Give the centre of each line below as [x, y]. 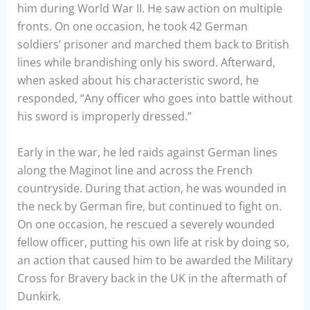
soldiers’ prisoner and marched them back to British [153, 45]
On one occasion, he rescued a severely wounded [146, 224]
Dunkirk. [39, 296]
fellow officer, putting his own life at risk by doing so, [153, 242]
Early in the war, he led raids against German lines [147, 152]
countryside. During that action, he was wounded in [152, 188]
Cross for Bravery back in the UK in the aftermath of [152, 278]
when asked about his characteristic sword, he [138, 81]
